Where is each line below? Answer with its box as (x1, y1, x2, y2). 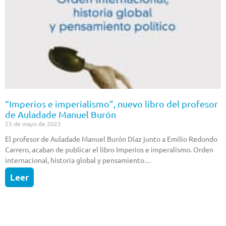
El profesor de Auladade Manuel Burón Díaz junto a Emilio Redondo (5, 135, 217, 143)
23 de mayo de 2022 (5, 121, 61, 127)
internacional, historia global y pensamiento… (5, 156, 151, 164)
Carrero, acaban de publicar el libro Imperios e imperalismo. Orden (5, 146, 213, 154)
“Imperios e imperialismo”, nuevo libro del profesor (5, 99, 218, 109)
